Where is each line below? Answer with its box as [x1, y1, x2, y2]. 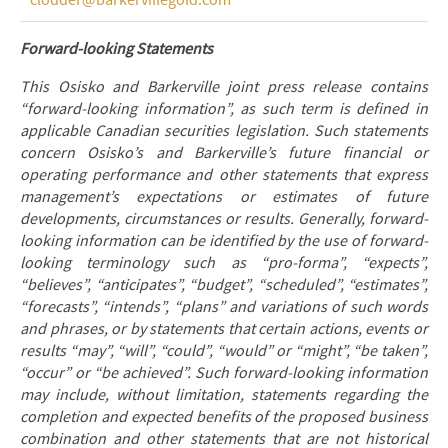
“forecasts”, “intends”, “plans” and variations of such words [20, 297, 428, 317]
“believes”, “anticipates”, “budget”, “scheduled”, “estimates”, [20, 275, 428, 295]
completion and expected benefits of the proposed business [20, 407, 428, 427]
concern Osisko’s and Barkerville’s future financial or [20, 143, 428, 163]
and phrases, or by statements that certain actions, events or [20, 319, 428, 339]
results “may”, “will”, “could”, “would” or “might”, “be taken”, [20, 341, 428, 361]
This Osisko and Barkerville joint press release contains [20, 77, 428, 97]
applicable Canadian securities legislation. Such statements [20, 121, 428, 141]
